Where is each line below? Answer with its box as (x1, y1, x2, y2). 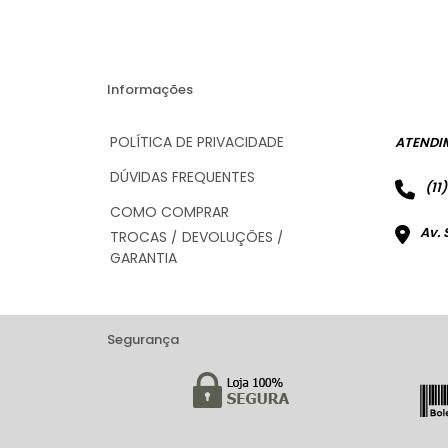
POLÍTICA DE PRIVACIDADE (110, 132, 284, 152)
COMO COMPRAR (110, 202, 229, 222)
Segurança (107, 330, 179, 349)
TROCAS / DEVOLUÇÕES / (110, 226, 284, 247)
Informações (107, 80, 193, 99)
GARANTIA (110, 247, 177, 268)
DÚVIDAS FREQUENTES (110, 167, 255, 187)
